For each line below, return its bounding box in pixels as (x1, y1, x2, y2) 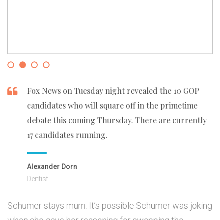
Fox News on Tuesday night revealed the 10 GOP (27, 85, 199, 96)
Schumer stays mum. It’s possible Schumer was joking (7, 200, 212, 211)
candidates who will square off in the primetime (27, 100, 197, 111)
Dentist (27, 175, 48, 183)
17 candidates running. (27, 130, 108, 140)
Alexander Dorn (27, 163, 77, 171)
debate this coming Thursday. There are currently (27, 115, 207, 126)
